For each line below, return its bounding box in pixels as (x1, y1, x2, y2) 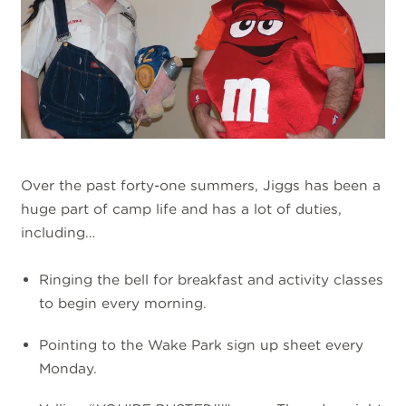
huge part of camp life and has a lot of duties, (21, 199, 343, 217)
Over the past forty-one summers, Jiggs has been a (21, 176, 382, 194)
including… (21, 223, 96, 241)
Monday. (39, 359, 98, 377)
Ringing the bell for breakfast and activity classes (39, 271, 384, 289)
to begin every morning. (39, 295, 208, 313)
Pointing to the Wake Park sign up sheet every (39, 335, 364, 353)
